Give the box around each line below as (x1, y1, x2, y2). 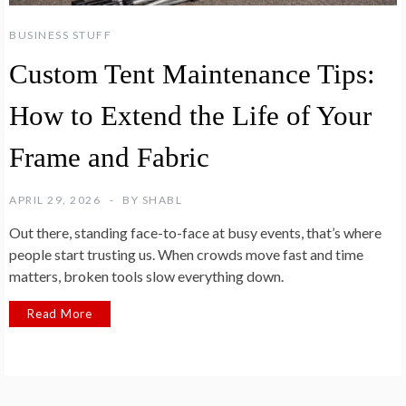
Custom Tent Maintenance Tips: (9, 57, 375, 90)
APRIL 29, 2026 (9, 192, 101, 207)
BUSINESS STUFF (9, 27, 111, 42)
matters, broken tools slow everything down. (9, 266, 284, 285)
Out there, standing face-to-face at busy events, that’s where (9, 223, 382, 241)
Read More (27, 305, 93, 321)
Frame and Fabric (9, 140, 209, 173)
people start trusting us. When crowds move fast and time (9, 245, 363, 263)
